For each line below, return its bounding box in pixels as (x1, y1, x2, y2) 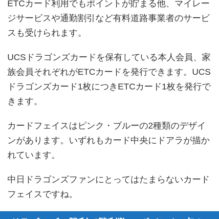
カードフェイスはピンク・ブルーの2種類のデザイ (7, 121, 206, 131)
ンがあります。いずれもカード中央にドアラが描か (7, 135, 210, 146)
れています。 (7, 150, 60, 160)
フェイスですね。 (7, 189, 78, 199)
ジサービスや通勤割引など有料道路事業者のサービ (7, 13, 210, 23)
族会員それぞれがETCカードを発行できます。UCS (7, 67, 211, 77)
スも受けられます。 (7, 28, 87, 38)
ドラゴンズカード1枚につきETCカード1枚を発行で (7, 82, 211, 92)
